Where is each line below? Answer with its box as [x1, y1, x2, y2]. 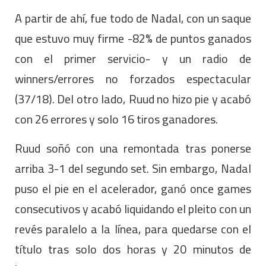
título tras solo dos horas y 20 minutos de [15, 237, 251, 260]
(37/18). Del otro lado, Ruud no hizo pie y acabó [15, 87, 251, 110]
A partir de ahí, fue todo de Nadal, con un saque [15, 7, 251, 29]
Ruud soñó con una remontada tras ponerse [15, 137, 251, 159]
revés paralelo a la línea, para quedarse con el [15, 217, 251, 240]
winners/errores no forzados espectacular [15, 67, 251, 90]
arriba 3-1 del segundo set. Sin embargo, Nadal [15, 157, 251, 179]
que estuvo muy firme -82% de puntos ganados [15, 27, 251, 49]
